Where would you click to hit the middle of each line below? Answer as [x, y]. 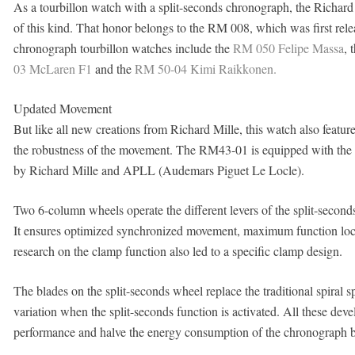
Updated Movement [62, 108]
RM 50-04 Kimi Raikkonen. [205, 69]
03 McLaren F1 [52, 69]
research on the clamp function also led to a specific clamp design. [177, 251]
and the [113, 69]
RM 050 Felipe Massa [288, 48]
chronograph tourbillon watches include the [123, 48]
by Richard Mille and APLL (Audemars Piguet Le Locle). [158, 170]
